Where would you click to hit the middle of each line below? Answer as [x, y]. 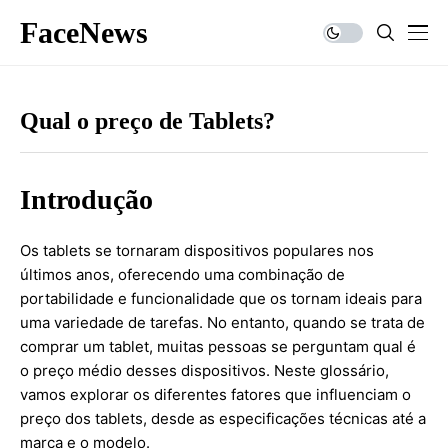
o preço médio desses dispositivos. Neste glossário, [204, 370]
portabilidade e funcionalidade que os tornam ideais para [221, 298]
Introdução [86, 199]
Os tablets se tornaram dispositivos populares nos [197, 250]
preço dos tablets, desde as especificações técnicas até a [223, 418]
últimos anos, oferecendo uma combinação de [182, 274]
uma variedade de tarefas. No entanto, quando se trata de [222, 322]
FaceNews [84, 32]
